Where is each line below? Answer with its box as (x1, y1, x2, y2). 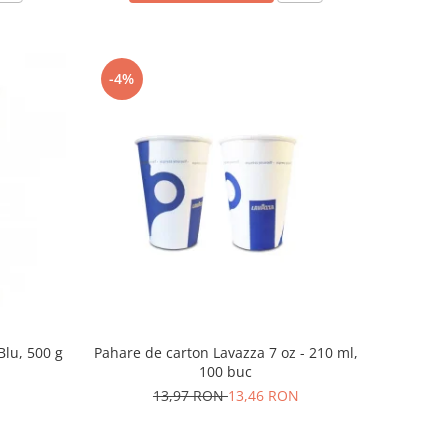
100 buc (199, 362, 253, 382)
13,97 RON (152, 386, 228, 406)
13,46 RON (227, 386, 299, 406)
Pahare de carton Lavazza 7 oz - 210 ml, (93, 343, 358, 363)
